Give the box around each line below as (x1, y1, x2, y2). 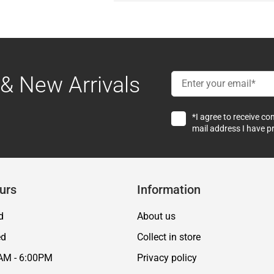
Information (137, 182, 201, 197)
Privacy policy (137, 251, 197, 264)
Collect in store (137, 231, 201, 243)
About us (137, 210, 176, 222)
